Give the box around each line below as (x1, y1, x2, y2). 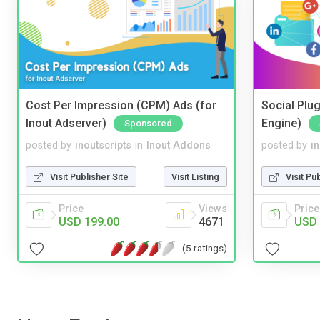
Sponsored (124, 117, 172, 129)
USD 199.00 (59, 214, 119, 229)
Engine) (261, 116, 301, 130)
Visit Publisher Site (50, 171, 129, 182)
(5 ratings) (182, 242, 227, 254)
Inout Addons (146, 139, 211, 151)
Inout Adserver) (26, 116, 106, 130)
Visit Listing (171, 171, 219, 182)
